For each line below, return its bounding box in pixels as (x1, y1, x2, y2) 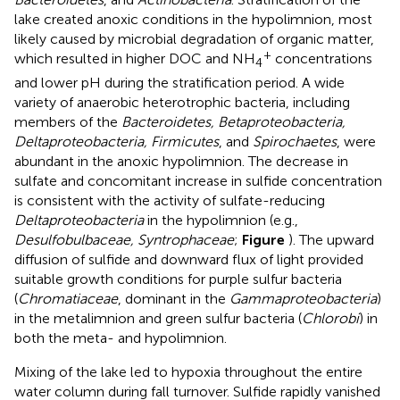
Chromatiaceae (18, 289, 118, 307)
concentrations (271, 50, 372, 68)
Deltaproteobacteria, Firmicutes (14, 132, 219, 150)
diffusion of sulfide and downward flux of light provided (14, 250, 363, 268)
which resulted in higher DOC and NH (14, 50, 255, 68)
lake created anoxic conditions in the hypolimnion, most (14, 11, 372, 29)
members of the (14, 112, 121, 130)
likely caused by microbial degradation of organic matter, (14, 30, 374, 48)
